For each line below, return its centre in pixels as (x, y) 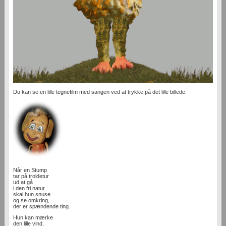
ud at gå (23, 182)
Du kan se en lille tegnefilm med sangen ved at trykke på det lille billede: (100, 92)
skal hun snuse (32, 194)
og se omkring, (31, 201)
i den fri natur (29, 188)
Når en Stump (30, 170)
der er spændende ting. (41, 207)
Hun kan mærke (33, 218)
